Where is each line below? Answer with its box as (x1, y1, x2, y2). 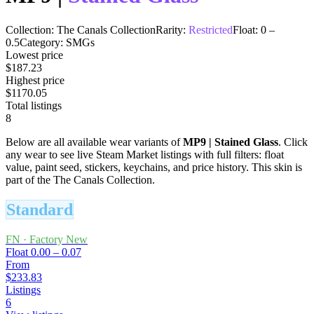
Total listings (6, 99, 62, 111)
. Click (278, 135, 308, 148)
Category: (20, 36, 63, 48)
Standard (6, 200, 73, 219)
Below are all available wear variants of (6, 135, 183, 148)
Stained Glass (214, 135, 278, 148)
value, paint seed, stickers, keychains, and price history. (6, 161, 249, 173)
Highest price (6, 74, 64, 86)
